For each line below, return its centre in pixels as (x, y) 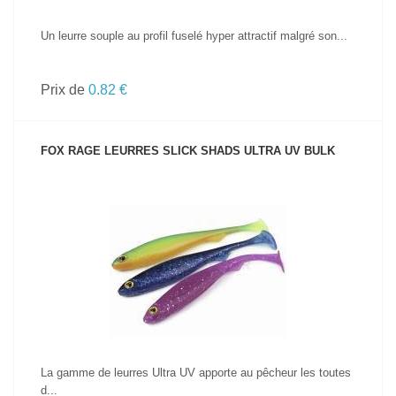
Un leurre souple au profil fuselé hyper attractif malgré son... (194, 36)
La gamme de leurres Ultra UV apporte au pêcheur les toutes (196, 373)
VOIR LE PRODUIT (198, 241)
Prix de (65, 90)
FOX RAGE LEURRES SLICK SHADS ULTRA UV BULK (188, 151)
